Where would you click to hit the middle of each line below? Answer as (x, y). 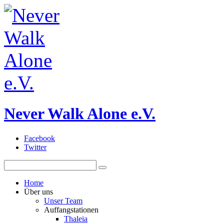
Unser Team (63, 200)
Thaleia (76, 218)
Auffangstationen (71, 209)
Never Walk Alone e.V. (80, 114)
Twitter (35, 147)
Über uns (38, 191)
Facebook (39, 138)
